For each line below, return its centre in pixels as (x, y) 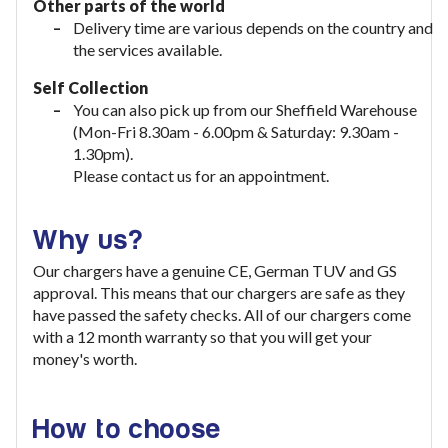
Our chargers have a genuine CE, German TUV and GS (215, 270)
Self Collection (90, 87)
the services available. (147, 49)
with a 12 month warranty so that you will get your (202, 336)
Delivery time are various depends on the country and (253, 27)
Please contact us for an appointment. (201, 175)
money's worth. (85, 358)
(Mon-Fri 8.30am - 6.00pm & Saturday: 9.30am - (236, 131)
